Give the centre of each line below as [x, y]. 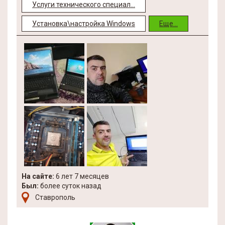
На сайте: [38, 176]
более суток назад [70, 186]
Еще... [168, 24]
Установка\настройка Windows [84, 24]
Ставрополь [55, 197]
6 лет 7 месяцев [82, 176]
